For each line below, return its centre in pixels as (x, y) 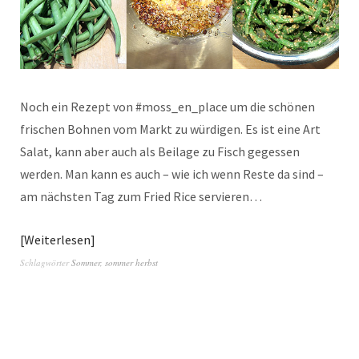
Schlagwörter (46, 262)
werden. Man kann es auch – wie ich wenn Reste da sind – (172, 173)
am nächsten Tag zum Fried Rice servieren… (141, 196)
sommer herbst (131, 262)
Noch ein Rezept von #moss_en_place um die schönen (167, 106)
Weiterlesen (57, 239)
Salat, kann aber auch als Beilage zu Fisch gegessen (160, 151)
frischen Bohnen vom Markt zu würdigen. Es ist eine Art (170, 129)
